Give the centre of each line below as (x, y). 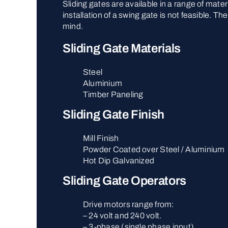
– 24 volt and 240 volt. (122, 215)
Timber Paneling (113, 94)
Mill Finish (101, 138)
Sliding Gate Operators (124, 180)
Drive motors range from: (128, 204)
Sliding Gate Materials (121, 48)
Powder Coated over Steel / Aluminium (154, 149)
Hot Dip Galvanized (119, 160)
